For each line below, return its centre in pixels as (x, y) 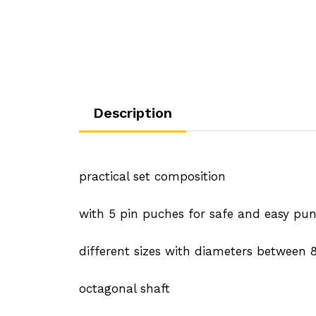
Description (133, 113)
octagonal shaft (124, 288)
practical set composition (152, 176)
